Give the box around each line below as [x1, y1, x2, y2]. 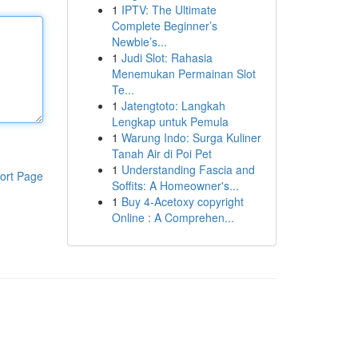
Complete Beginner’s [111, 18, 217, 34]
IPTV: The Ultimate [121, 2, 217, 18]
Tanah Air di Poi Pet [111, 145, 212, 161]
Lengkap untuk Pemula [111, 113, 229, 129]
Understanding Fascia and [121, 161, 255, 177]
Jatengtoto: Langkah [121, 97, 225, 113]
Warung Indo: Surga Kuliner [121, 129, 261, 145]
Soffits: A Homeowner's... [111, 177, 239, 193]
